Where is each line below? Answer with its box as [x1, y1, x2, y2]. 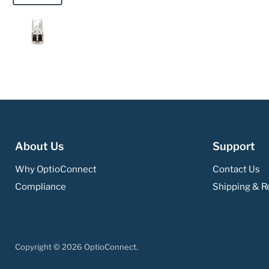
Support [212, 140, 255, 153]
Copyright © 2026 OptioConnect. [15, 242, 138, 252]
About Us [15, 140, 64, 153]
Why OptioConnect [15, 164, 97, 175]
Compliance [15, 181, 66, 193]
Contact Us [212, 164, 260, 175]
